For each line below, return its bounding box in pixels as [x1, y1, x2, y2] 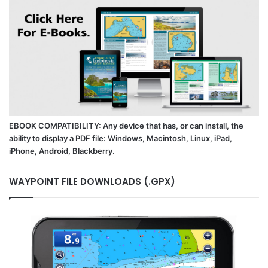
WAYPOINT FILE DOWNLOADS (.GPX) [9, 175, 175, 188]
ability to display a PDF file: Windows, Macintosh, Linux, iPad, [9, 133, 232, 143]
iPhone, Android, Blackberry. [9, 145, 115, 156]
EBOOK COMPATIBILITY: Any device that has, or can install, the [9, 120, 243, 130]
